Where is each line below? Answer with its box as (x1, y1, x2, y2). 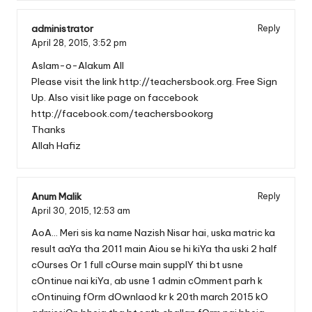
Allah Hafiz (31, 139, 81, 152)
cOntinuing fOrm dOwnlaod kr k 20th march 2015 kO (31, 290, 268, 304)
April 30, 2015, (31, 205, 93, 216)
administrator (31, 22, 93, 35)
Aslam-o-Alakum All (31, 58, 124, 72)
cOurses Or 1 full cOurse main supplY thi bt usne (31, 258, 243, 272)
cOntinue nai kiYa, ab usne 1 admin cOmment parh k (31, 274, 263, 288)
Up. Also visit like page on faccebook (31, 91, 198, 104)
